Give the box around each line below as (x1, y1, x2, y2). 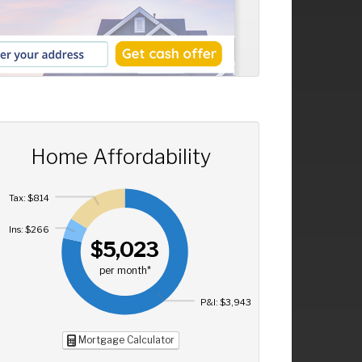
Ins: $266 (8, 223, 49, 235)
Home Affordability (30, 143, 211, 169)
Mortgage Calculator (75, 334, 175, 347)
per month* (99, 265, 151, 277)
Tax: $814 (8, 192, 49, 204)
